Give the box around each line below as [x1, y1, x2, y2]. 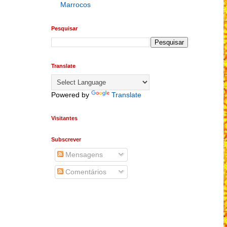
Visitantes [51, 115, 78, 121]
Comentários [63, 168, 106, 176]
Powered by [51, 91, 91, 99]
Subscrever [51, 136, 81, 142]
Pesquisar [51, 25, 78, 31]
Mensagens [63, 150, 103, 159]
